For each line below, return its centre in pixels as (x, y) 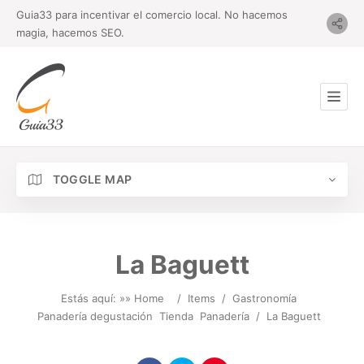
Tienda (176, 316)
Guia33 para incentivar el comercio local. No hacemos (152, 15)
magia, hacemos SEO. (70, 32)
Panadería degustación (95, 316)
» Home (145, 298)
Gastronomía (264, 298)
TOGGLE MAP (91, 179)
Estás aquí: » (93, 298)
